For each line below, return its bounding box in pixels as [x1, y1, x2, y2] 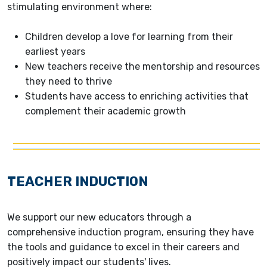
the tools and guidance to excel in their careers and [7, 241, 240, 253]
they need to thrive [25, 76, 112, 88]
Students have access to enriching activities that [25, 91, 249, 103]
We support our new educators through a [7, 212, 191, 223]
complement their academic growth [25, 105, 186, 117]
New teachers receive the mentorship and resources [25, 61, 260, 73]
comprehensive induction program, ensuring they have [7, 226, 254, 238]
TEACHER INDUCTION [7, 173, 148, 190]
